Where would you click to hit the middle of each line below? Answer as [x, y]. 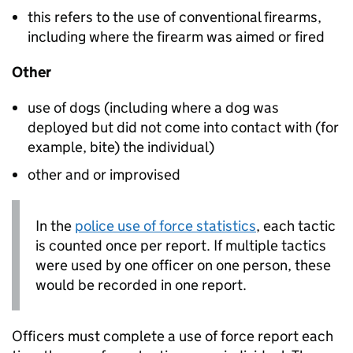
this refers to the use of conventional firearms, [175, 17]
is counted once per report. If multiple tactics [181, 246]
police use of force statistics [165, 226]
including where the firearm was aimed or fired [176, 37]
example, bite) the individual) [121, 147]
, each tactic [296, 226]
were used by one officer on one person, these [183, 266]
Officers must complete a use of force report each [173, 336]
